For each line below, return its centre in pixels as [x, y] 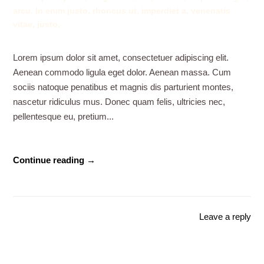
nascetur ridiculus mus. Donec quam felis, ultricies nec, [119, 102]
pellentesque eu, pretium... [64, 117]
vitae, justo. [37, 24]
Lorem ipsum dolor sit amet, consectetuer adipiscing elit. [121, 58]
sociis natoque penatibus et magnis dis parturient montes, [123, 87]
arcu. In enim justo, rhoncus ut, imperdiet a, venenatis [122, 11]
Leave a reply [225, 216]
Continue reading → [55, 160]
